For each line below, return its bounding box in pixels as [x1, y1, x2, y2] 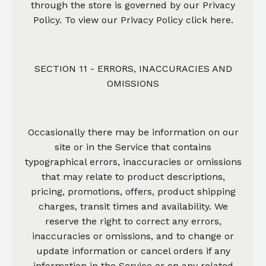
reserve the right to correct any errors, [45, 215, 221, 227]
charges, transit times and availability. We [38, 200, 228, 212]
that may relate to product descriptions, [41, 170, 225, 182]
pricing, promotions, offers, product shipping [30, 185, 236, 197]
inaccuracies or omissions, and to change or [32, 230, 234, 242]
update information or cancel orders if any [36, 245, 230, 256]
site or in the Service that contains [55, 141, 211, 153]
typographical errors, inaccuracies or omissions [24, 156, 242, 167]
